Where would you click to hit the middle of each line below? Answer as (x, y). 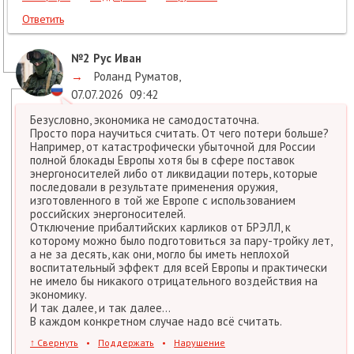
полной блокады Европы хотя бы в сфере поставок (162, 160)
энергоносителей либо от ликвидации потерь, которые (174, 174)
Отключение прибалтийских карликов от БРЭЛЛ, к (160, 228)
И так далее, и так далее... (100, 308)
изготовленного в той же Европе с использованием (163, 201)
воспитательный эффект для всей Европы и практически (179, 268)
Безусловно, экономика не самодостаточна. (145, 120)
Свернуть (56, 343)
